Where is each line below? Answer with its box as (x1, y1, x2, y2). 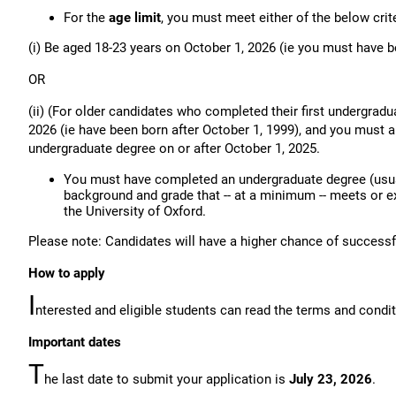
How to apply (28, 265, 105, 281)
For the (64, 10, 109, 26)
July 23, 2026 (289, 371, 372, 387)
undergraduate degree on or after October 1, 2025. (28, 141, 320, 156)
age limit (109, 10, 161, 26)
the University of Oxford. (64, 203, 206, 219)
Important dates (28, 334, 121, 350)
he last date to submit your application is (44, 371, 289, 387)
